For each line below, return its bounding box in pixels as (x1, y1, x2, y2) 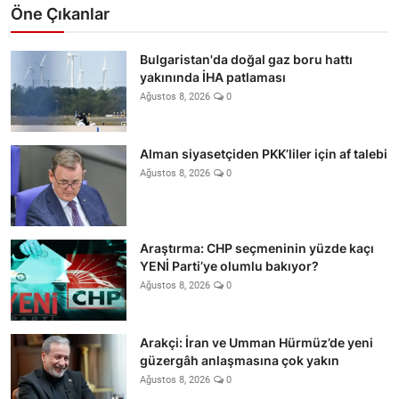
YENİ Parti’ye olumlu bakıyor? (140, 257, 319, 273)
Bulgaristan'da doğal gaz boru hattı (140, 51, 353, 67)
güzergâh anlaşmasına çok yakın (140, 352, 339, 368)
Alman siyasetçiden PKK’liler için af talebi (140, 145, 387, 161)
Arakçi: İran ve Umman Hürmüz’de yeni (140, 334, 373, 350)
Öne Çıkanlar (11, 4, 110, 23)
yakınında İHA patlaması (140, 69, 286, 85)
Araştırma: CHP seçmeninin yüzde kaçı (140, 240, 374, 256)
